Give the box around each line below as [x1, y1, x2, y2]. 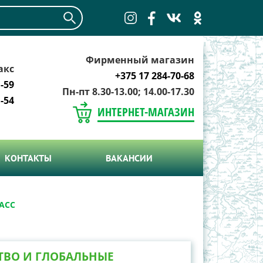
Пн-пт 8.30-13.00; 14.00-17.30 [62, 85, 194, 98]
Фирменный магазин [86, 53, 194, 66]
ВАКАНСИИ [105, 152, 153, 164]
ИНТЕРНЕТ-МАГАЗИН [97, 104, 194, 120]
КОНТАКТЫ [4, 152, 52, 164]
